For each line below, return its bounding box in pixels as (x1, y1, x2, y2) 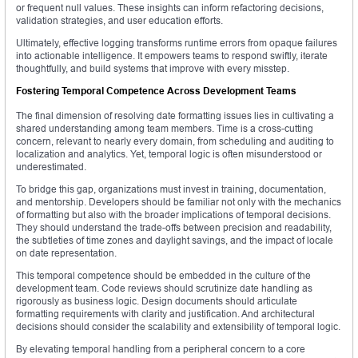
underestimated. (16, 161, 86, 173)
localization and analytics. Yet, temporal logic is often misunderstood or (16, 148, 322, 161)
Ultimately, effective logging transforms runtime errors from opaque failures (16, 37, 337, 50)
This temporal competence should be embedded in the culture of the (16, 269, 311, 282)
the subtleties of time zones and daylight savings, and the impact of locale (16, 234, 333, 247)
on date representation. (16, 247, 117, 260)
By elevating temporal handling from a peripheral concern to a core (16, 343, 305, 356)
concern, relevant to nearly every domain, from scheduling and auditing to (16, 135, 334, 148)
